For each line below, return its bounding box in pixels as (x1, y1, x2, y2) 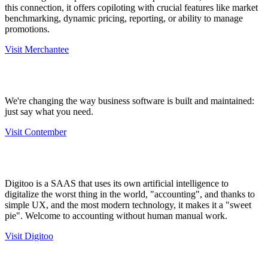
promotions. (5, 23, 50, 34)
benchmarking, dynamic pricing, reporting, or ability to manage (5, 13, 243, 23)
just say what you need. (5, 106, 93, 117)
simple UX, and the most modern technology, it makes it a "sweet (5, 199, 251, 210)
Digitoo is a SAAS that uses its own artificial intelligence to (5, 178, 229, 188)
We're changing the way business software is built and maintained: (5, 95, 254, 106)
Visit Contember (5, 126, 66, 137)
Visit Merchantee (5, 44, 69, 54)
